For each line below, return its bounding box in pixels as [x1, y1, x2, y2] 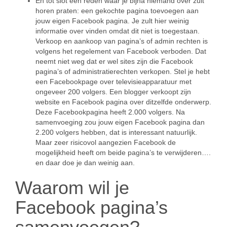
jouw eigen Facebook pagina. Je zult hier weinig [35, 17, 189, 25]
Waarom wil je [15, 177, 129, 198]
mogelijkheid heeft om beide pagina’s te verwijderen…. [35, 148, 211, 157]
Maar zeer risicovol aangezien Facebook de [35, 138, 176, 146]
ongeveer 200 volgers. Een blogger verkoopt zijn [35, 88, 191, 96]
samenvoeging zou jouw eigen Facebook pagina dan [35, 118, 205, 126]
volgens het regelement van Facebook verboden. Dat [35, 47, 206, 55]
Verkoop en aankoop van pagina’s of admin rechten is [35, 37, 208, 45]
